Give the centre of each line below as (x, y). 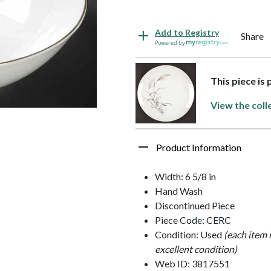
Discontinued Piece (195, 205)
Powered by (171, 42)
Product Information (199, 147)
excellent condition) (196, 249)
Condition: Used (189, 234)
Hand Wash (179, 191)
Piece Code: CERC (193, 220)
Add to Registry (187, 32)
